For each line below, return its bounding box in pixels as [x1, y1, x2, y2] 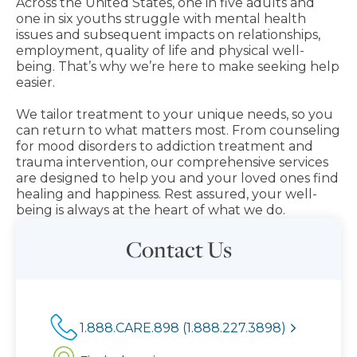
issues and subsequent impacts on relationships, [16, 27, 320, 42]
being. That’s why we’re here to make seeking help [16, 59, 339, 74]
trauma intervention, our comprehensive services [16, 155, 328, 170]
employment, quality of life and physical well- [16, 43, 304, 58]
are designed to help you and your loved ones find [16, 171, 339, 186]
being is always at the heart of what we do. [16, 202, 285, 218]
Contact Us [125, 234, 232, 264]
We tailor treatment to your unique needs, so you [16, 107, 333, 122]
